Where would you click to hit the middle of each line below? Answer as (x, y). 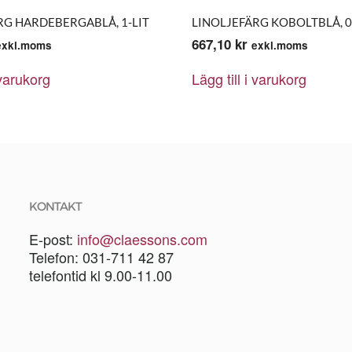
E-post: (53, 239)
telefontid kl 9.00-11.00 (100, 275)
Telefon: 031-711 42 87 (101, 257)
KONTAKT (55, 206)
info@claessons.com (142, 239)
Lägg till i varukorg (249, 79)
